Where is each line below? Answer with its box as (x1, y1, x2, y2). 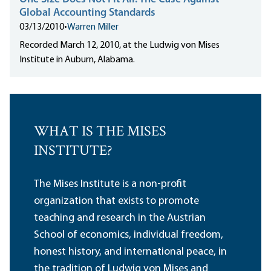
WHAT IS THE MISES (34, 122, 166, 143)
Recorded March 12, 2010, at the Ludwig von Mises (19, 41, 220, 51)
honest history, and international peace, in (34, 246, 227, 258)
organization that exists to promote (34, 195, 199, 207)
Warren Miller (67, 22, 119, 33)
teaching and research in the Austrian (34, 212, 206, 224)
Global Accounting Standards (19, 7, 155, 19)
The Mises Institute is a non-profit (34, 178, 186, 191)
